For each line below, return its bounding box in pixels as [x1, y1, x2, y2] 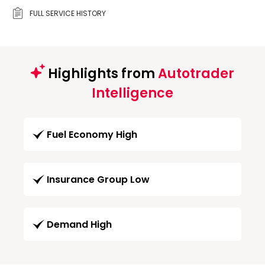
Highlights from [45, 64, 158, 83]
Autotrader [158, 64, 234, 83]
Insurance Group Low [47, 172, 150, 186]
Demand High [47, 217, 112, 231]
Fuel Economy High [47, 127, 137, 141]
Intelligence [92, 83, 173, 102]
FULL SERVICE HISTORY [30, 8, 106, 18]
